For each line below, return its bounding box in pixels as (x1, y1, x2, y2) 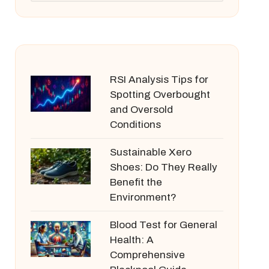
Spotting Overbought (109, 89, 210, 100)
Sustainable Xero (109, 147, 192, 158)
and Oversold (109, 104, 173, 115)
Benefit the (109, 177, 162, 188)
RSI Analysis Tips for (109, 74, 208, 85)
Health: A (109, 234, 154, 246)
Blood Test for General (109, 219, 217, 231)
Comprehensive (109, 249, 185, 261)
